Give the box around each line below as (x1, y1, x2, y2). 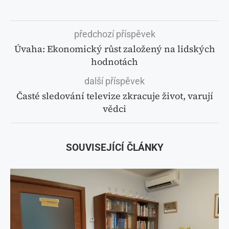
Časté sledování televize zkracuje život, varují (16, 89, 213, 102)
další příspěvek (84, 75, 145, 86)
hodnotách (91, 55, 138, 68)
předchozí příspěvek (74, 28, 155, 39)
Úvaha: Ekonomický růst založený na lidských (14, 42, 215, 55)
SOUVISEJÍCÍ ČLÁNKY (65, 141, 164, 153)
